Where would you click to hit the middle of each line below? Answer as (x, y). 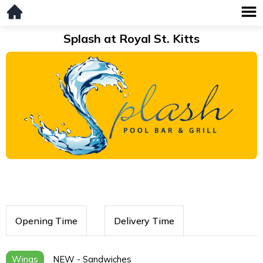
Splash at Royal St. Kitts (131, 38)
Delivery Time (144, 221)
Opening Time (46, 221)
